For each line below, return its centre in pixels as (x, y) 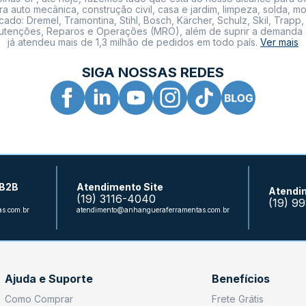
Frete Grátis (237, 298)
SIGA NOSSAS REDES (153, 72)
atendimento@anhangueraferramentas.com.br (153, 209)
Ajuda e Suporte (49, 278)
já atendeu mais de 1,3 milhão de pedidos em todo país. (134, 42)
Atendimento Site (120, 186)
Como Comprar (39, 298)
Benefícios (240, 278)
